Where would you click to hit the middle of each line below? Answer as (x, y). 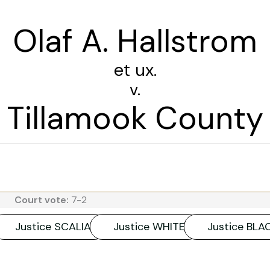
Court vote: (43, 199)
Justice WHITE (149, 226)
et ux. (135, 70)
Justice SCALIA (53, 226)
